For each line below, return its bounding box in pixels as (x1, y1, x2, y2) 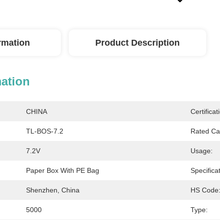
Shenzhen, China (26, 186, 80, 194)
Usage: (191, 147, 213, 155)
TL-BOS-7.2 (26, 127, 63, 135)
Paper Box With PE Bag (26, 166, 99, 174)
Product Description (95, 38, 180, 48)
